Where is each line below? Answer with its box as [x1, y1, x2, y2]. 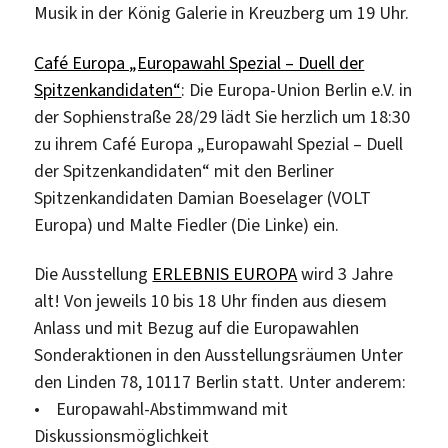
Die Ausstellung [34, 262, 153, 287]
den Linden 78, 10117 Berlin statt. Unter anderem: [34, 370, 407, 395]
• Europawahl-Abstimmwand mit [34, 397, 289, 422]
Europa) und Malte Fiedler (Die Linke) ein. [34, 212, 340, 237]
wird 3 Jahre [297, 262, 394, 287]
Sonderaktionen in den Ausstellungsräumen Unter [34, 343, 404, 368]
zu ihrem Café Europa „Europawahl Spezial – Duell [34, 131, 404, 156]
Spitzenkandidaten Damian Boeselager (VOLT [34, 185, 372, 210]
